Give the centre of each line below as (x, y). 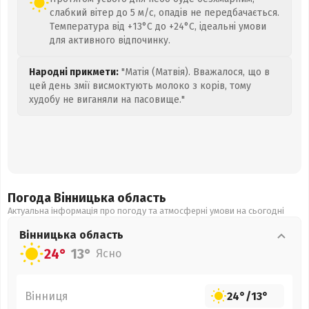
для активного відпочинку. (110, 40)
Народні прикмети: (74, 72)
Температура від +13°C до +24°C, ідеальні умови (158, 27)
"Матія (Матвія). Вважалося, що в (194, 72)
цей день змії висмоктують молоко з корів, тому (140, 86)
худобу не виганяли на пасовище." (107, 100)
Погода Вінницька (62, 198)
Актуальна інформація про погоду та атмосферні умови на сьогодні (146, 211)
